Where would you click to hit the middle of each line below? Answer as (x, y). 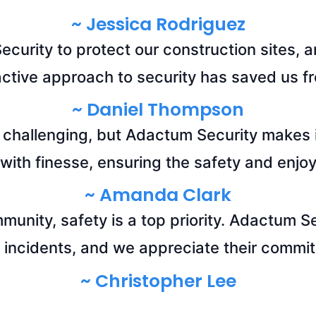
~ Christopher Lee (158, 281)
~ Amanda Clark (158, 195)
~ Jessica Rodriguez (158, 24)
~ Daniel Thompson (158, 109)
